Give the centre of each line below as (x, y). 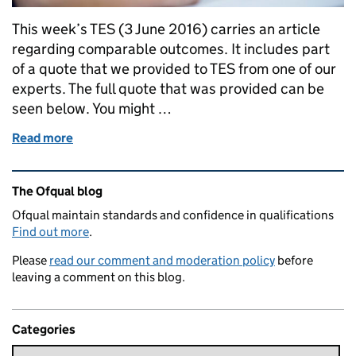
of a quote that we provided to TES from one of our (174, 69)
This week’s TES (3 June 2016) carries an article (166, 29)
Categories (44, 330)
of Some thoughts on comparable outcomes (195, 138)
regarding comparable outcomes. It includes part (171, 49)
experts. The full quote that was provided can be (168, 89)
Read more (43, 138)
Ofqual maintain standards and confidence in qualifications (173, 215)
